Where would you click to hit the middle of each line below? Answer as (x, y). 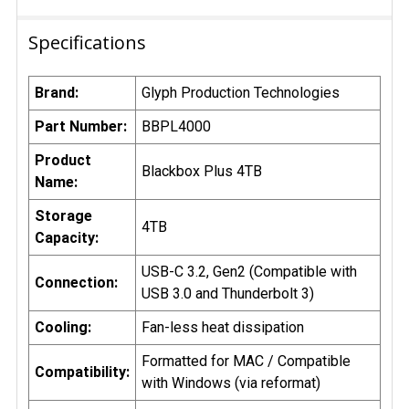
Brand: (57, 92)
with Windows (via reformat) (231, 383)
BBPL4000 (176, 126)
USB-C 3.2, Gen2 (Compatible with (249, 271)
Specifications (87, 42)
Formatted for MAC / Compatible (246, 361)
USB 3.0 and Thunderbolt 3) (228, 293)
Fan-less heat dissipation (223, 327)
